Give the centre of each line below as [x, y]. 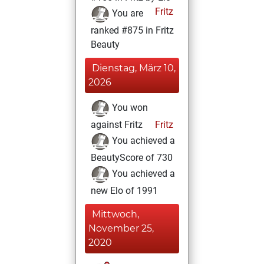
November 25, [121, 228]
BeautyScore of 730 [132, 158]
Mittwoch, [115, 214]
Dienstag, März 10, [134, 68]
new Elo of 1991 [124, 191]
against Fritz [117, 125]
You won [129, 108]
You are [126, 14]
